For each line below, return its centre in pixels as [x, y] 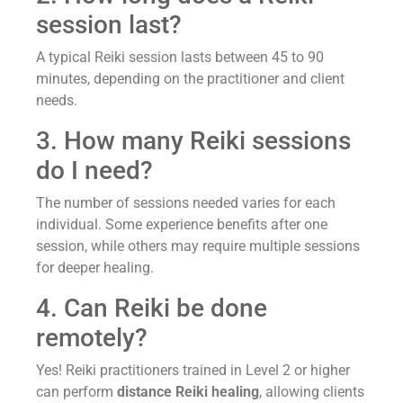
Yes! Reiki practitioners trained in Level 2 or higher [193, 370]
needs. [57, 100]
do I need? [94, 170]
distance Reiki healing [188, 391]
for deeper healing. [95, 267]
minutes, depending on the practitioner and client [190, 78]
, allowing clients [312, 391]
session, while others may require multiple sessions [198, 246]
